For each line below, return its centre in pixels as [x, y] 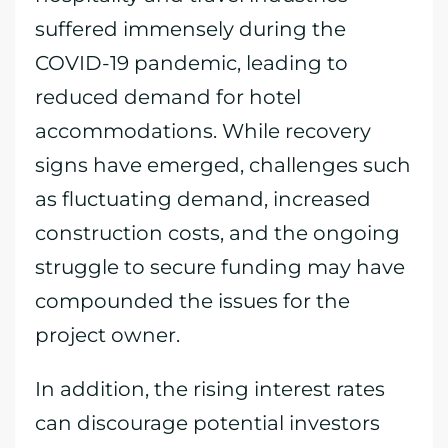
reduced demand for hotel [168, 97]
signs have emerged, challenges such [223, 165]
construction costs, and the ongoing [217, 233]
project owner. [107, 335]
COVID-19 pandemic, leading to [191, 63]
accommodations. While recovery [203, 131]
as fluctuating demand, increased [203, 199]
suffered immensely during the [190, 29]
